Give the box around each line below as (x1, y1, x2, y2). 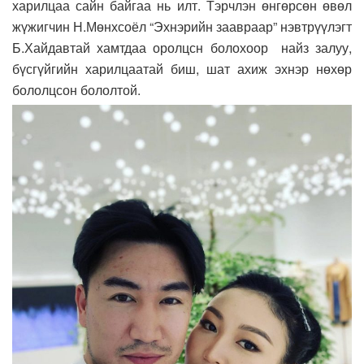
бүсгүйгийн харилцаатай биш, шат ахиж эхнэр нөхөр (12, 58, 352, 78)
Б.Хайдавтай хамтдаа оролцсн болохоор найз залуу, (12, 37, 352, 57)
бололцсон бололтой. (12, 80, 144, 99)
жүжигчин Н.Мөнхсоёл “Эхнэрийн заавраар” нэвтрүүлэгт (12, 16, 352, 36)
